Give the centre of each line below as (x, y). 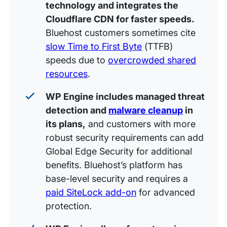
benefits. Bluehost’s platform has (114, 165)
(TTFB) (158, 46)
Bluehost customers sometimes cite (121, 32)
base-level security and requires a (117, 178)
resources (66, 73)
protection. (69, 206)
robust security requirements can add (125, 137)
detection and (77, 110)
